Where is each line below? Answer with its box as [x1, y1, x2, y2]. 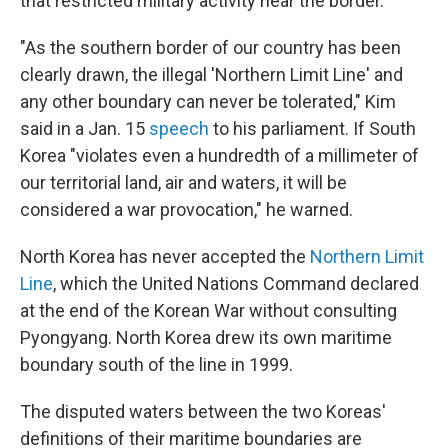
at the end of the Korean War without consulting [20, 300, 397, 322]
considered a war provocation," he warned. [20, 199, 353, 221]
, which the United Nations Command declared [53, 273, 419, 295]
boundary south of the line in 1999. [20, 354, 293, 376]
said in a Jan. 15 [20, 118, 149, 140]
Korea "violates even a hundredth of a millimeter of [20, 145, 419, 167]
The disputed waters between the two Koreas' [20, 401, 386, 423]
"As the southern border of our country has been [20, 37, 401, 59]
